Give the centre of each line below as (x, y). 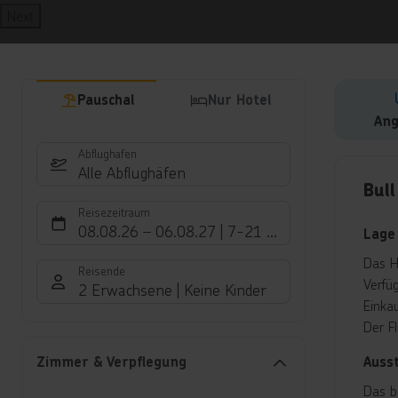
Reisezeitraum (114, 212)
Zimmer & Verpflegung (111, 362)
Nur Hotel (239, 100)
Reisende (102, 271)
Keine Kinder (225, 290)
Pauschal (105, 100)
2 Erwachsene (125, 290)
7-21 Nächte (271, 231)
